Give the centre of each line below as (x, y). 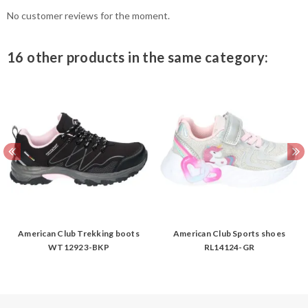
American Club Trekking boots (79, 233)
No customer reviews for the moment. (88, 15)
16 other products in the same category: (138, 57)
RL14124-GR (229, 247)
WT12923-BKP (79, 247)
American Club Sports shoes (229, 233)
